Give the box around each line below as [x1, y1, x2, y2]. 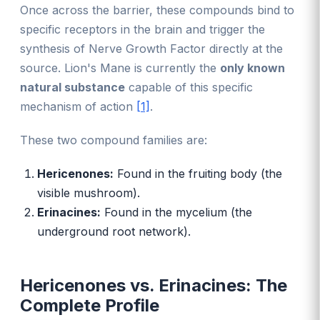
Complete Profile [20, 294, 159, 316]
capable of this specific [125, 79, 253, 94]
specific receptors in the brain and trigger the [20, 21, 265, 36]
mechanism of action [20, 99, 136, 114]
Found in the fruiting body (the [114, 166, 282, 181]
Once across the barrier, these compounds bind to [20, 2, 294, 17]
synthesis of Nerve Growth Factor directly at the [20, 41, 283, 56]
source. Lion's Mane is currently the [20, 60, 220, 75]
